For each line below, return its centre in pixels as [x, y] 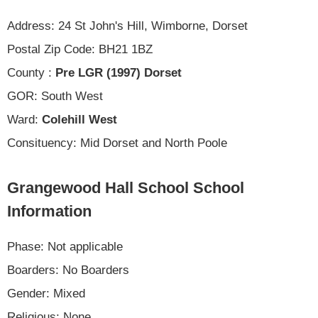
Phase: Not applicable [65, 246]
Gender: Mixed [46, 293]
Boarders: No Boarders [68, 270]
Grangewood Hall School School [126, 187]
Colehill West [79, 119]
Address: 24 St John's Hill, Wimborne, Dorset [127, 26]
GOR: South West [55, 96]
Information [49, 211]
